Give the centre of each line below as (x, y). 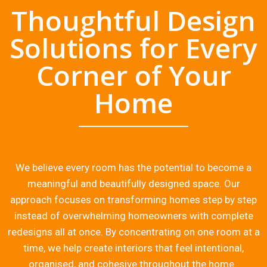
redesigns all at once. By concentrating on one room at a (133, 232)
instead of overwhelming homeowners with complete (133, 216)
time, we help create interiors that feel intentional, (133, 248)
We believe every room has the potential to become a (133, 168)
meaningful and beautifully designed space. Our (133, 184)
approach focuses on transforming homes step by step (133, 200)
